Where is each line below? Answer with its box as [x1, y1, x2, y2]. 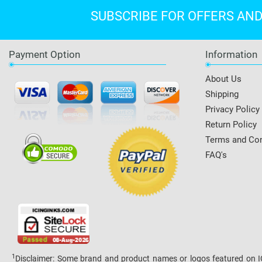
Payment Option [9, 49, 80, 60]
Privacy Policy [205, 104, 260, 115]
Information [205, 49, 257, 60]
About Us [205, 74, 242, 84]
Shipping [205, 89, 239, 99]
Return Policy [205, 119, 257, 130]
